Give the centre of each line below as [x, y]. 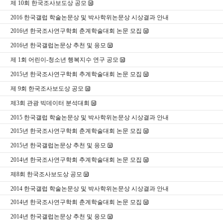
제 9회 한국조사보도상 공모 [47, 89]
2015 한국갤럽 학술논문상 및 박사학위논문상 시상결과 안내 [90, 117]
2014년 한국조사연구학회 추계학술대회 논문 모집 [76, 160]
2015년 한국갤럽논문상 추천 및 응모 [58, 145]
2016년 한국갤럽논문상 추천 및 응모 [58, 45]
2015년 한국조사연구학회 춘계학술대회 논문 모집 [76, 131]
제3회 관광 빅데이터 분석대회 [50, 103]
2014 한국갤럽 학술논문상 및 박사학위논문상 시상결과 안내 [90, 189]
